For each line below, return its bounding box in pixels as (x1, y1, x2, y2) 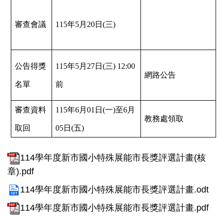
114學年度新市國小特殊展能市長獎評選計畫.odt (20, 185, 209, 195)
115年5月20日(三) (55, 20, 115, 29)
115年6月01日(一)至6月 (55, 106, 135, 114)
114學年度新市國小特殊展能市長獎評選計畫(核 (20, 153, 206, 163)
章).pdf (7, 166, 34, 177)
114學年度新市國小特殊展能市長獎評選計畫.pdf (20, 203, 209, 213)
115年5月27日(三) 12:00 (55, 62, 135, 71)
